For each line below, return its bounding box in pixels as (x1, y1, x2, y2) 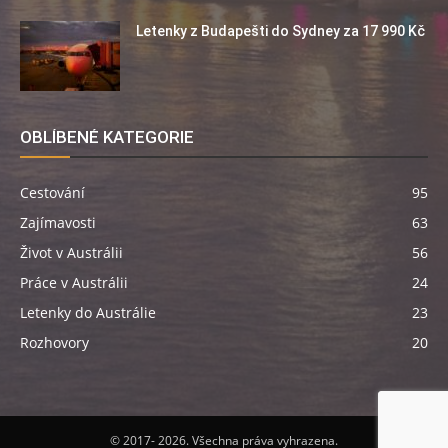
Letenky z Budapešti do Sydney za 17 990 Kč (136, 22, 425, 39)
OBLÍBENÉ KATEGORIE (20, 126, 194, 147)
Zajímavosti (20, 212, 96, 232)
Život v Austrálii (20, 242, 123, 262)
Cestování (20, 182, 85, 202)
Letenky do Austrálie (20, 302, 156, 322)
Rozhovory (20, 332, 89, 352)
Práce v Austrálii (20, 272, 128, 292)
